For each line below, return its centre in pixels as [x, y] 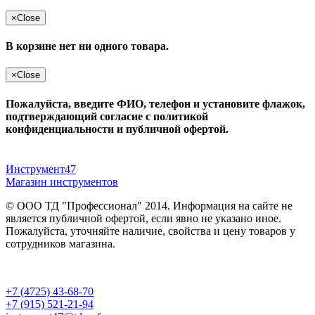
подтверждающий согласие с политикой [107, 116]
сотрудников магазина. [60, 244]
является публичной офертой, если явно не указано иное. [143, 218]
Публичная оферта [50, 268]
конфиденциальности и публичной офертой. [117, 129]
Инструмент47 [41, 169]
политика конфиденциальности [183, 268]
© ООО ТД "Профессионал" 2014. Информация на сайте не [149, 206]
